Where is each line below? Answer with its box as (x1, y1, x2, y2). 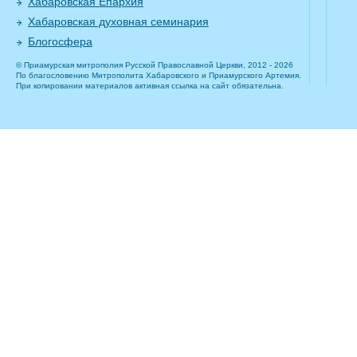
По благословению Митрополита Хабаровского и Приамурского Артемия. (16, 71, 301, 80)
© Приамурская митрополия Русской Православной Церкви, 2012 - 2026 (16, 61, 293, 70)
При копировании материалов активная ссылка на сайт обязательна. (16, 81, 284, 91)
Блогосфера (28, 35, 92, 49)
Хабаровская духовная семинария (28, 15, 209, 29)
